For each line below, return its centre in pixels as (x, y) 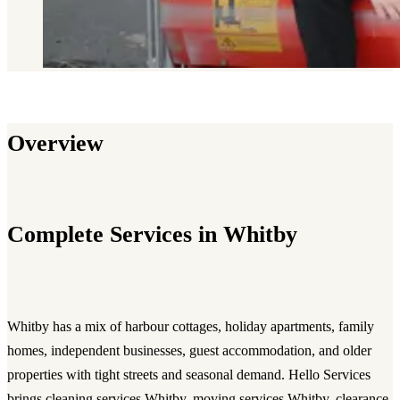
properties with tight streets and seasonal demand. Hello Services (189, 374)
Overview (55, 142)
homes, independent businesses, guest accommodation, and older (189, 350)
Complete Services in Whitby (152, 234)
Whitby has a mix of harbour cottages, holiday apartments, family (191, 326)
